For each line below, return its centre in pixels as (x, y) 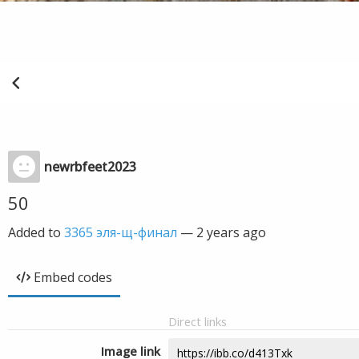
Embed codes (73, 277)
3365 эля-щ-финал (121, 232)
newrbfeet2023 (90, 167)
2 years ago (231, 232)
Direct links (198, 321)
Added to (36, 232)
